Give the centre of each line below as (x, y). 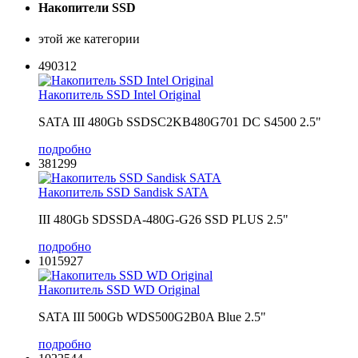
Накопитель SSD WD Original (119, 290)
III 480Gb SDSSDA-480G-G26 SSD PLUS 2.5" (163, 220)
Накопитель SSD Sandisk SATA (123, 193)
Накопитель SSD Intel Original (119, 95)
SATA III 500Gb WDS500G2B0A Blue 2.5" (152, 317)
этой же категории (89, 39)
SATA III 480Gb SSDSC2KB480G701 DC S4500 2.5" (180, 122)
